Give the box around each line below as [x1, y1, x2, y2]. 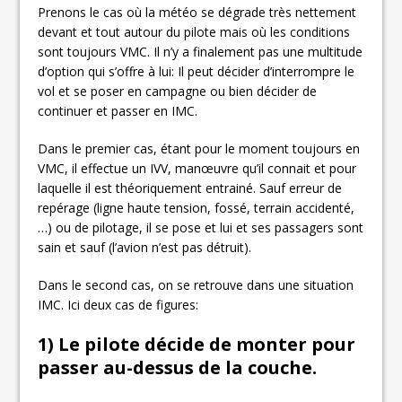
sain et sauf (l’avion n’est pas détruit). [38, 238, 252, 256]
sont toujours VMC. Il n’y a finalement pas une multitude [38, 42, 363, 60]
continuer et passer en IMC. [38, 101, 198, 119]
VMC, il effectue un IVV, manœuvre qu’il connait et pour [38, 159, 357, 177]
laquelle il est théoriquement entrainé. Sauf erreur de [38, 179, 343, 197]
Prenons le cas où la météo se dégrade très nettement [38, 3, 357, 21]
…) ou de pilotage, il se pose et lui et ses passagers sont [38, 218, 364, 236]
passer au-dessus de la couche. [38, 354, 318, 380]
